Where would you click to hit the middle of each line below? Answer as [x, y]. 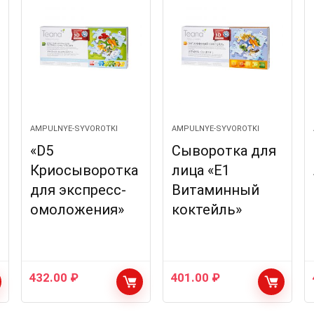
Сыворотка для [224, 151]
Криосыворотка [84, 170]
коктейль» [207, 210]
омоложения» [77, 210]
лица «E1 [201, 170]
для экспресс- [78, 190]
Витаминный [216, 190]
